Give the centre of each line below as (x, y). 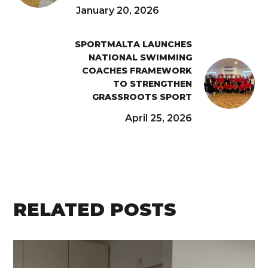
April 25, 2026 (158, 118)
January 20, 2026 (118, 10)
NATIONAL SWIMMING (140, 57)
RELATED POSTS (95, 209)
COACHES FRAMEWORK (137, 70)
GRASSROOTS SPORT (142, 97)
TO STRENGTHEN (152, 83)
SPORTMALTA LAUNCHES (133, 44)
